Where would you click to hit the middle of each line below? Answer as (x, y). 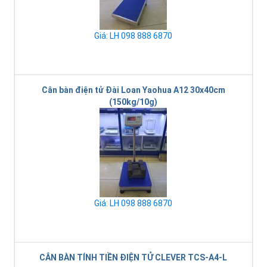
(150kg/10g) (133, 102)
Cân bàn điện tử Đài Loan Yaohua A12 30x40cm (133, 90)
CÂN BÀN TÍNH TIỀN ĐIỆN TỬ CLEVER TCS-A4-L (133, 258)
